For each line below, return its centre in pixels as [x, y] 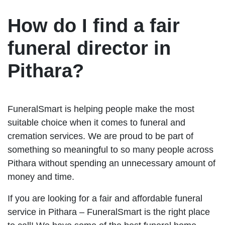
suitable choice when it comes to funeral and [96, 122]
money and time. [41, 177]
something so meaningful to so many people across [110, 149]
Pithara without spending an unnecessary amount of [111, 163]
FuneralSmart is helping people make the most [101, 109]
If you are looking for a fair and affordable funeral [105, 198]
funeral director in [89, 48]
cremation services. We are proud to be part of [100, 136]
